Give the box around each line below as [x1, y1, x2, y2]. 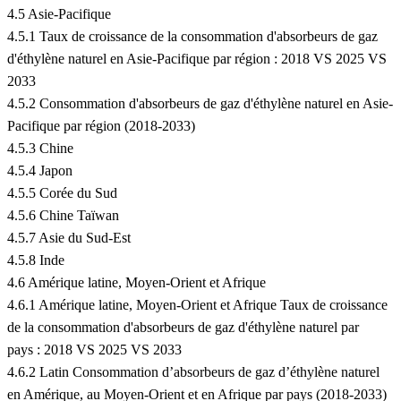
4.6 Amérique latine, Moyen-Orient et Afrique [7, 275, 266, 291]
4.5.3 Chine [7, 141, 73, 157]
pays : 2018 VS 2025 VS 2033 [7, 342, 182, 358]
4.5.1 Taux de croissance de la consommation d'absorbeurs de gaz [7, 29, 378, 45]
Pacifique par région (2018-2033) [7, 118, 195, 134]
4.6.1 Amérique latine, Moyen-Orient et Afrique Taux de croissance [7, 297, 388, 313]
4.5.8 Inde [7, 252, 64, 269]
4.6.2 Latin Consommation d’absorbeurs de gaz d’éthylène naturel [7, 364, 380, 380]
